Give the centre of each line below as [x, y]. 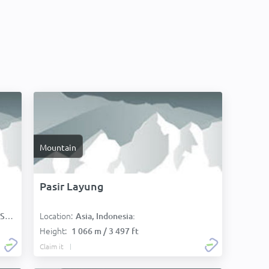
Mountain [58, 147]
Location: [56, 216]
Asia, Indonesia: [105, 216]
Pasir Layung [72, 186]
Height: [54, 231]
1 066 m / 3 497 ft [105, 231]
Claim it [52, 246]
